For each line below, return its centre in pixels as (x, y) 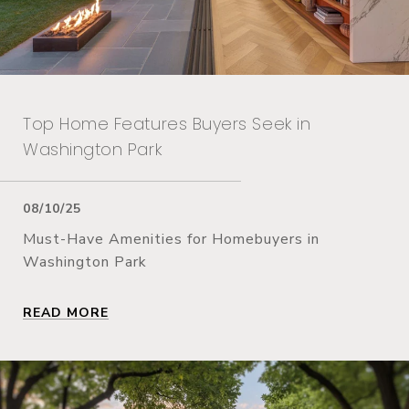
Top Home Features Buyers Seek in (167, 124)
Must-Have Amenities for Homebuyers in (171, 240)
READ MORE (66, 313)
